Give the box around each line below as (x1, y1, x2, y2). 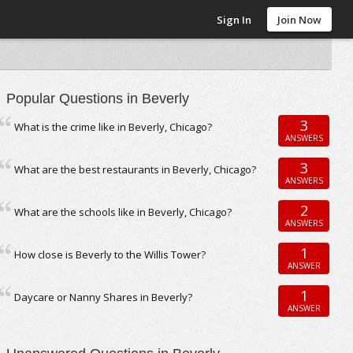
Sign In (217, 13, 252, 27)
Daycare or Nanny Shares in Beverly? (14, 290, 193, 304)
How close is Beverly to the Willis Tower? (14, 247, 206, 262)
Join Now (277, 13, 322, 27)
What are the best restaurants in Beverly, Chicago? (14, 162, 257, 176)
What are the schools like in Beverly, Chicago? (14, 205, 232, 219)
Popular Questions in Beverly (6, 91, 190, 106)
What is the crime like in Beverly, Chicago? (14, 120, 213, 134)
